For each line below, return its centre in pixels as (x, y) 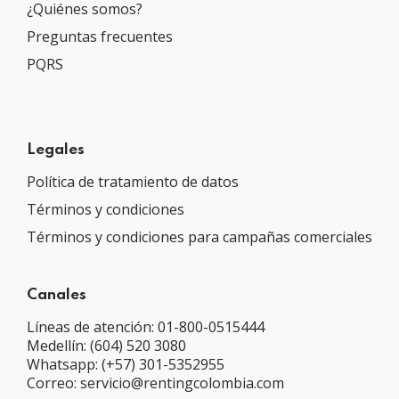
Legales (56, 150)
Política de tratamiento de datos (133, 181)
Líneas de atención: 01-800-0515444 (146, 326)
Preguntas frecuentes (100, 36)
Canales (57, 295)
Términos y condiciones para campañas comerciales (199, 236)
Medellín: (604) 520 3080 (106, 345)
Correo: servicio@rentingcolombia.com (155, 383)
